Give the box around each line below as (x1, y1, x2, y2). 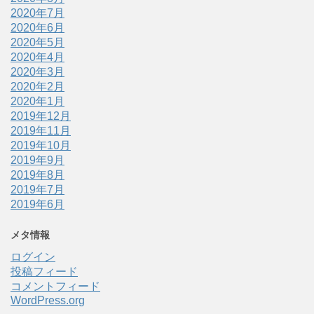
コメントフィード (11, 280, 100, 292)
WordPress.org (11, 294, 85, 306)
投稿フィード (11, 266, 78, 278)
